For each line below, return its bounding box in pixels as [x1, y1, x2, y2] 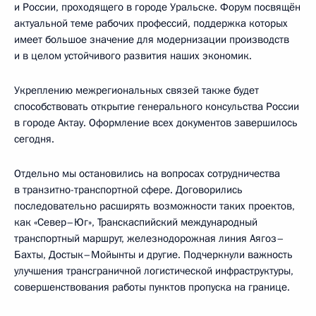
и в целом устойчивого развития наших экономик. [14, 48, 252, 63]
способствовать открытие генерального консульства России [14, 99, 299, 114]
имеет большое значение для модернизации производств [14, 32, 289, 47]
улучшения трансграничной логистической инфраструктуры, [14, 263, 293, 278]
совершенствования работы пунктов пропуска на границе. [14, 279, 290, 294]
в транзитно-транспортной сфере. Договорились [14, 182, 243, 197]
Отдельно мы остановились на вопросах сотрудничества [14, 166, 280, 181]
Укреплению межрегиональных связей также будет [14, 83, 259, 97]
